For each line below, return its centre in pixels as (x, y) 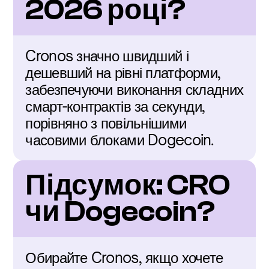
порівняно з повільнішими (106, 123)
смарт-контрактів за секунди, (115, 106)
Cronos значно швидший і (107, 56)
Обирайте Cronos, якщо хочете (124, 258)
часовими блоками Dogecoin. (120, 140)
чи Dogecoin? (120, 212)
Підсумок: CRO (128, 185)
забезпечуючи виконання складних (134, 89)
